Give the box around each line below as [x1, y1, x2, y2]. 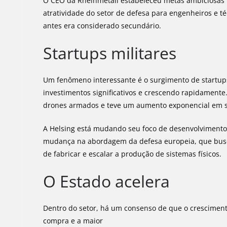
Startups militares [43, 42, 177, 64]
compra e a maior [43, 216, 103, 225]
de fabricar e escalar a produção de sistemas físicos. [43, 149, 222, 159]
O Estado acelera [43, 170, 170, 192]
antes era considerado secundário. [43, 21, 162, 30]
